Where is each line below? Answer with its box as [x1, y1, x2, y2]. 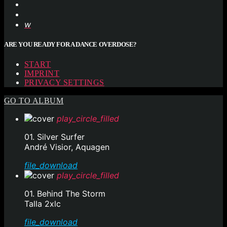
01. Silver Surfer [24, 132, 85, 142]
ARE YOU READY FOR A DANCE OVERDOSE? [4, 41, 137, 49]
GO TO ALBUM [4, 96, 64, 105]
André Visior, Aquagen [24, 142, 109, 153]
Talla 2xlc [24, 199, 61, 209]
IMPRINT [24, 69, 60, 78]
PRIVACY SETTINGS [24, 78, 104, 87]
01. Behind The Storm [24, 188, 105, 199]
